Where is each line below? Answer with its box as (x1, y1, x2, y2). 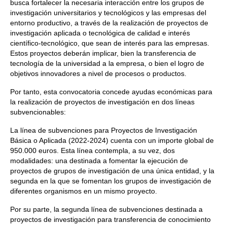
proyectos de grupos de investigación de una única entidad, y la (10, 167, 214, 175)
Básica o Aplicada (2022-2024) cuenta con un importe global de (10, 136, 214, 144)
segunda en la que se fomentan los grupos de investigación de (10, 177, 211, 185)
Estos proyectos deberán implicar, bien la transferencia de (10, 49, 196, 57)
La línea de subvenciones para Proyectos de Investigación (10, 126, 197, 134)
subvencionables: (10, 108, 66, 116)
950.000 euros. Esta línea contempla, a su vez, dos (10, 146, 175, 155)
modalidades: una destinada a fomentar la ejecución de (10, 157, 188, 165)
